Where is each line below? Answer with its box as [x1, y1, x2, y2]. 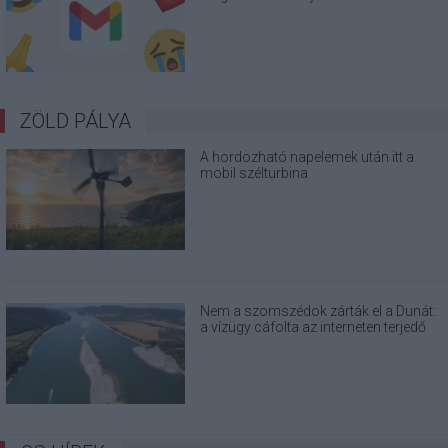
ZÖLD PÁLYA [20, 108, 131, 133]
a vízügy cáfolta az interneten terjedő [200, 318, 427, 335]
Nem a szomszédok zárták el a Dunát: [200, 302, 437, 319]
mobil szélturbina [200, 164, 309, 181]
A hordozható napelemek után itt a [200, 148, 415, 165]
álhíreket [200, 334, 253, 351]
